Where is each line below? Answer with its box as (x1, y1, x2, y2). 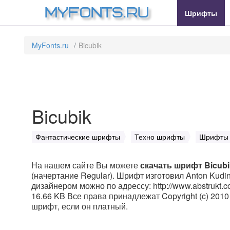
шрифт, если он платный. (31, 200, 128, 212)
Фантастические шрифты (35, 131, 120, 142)
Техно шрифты (135, 131, 185, 142)
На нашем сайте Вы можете (31, 159, 140, 171)
